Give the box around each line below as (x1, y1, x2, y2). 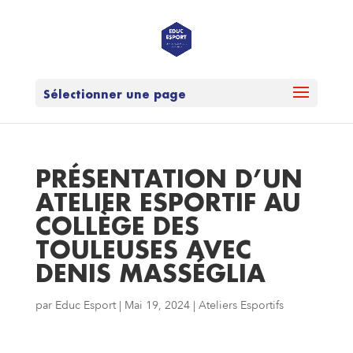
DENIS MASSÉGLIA (35, 258, 266, 288)
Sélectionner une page (43, 87, 186, 102)
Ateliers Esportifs (198, 298, 284, 313)
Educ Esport (54, 298, 116, 313)
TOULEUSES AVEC (35, 234, 251, 265)
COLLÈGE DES (35, 210, 199, 241)
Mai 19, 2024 (124, 298, 190, 313)
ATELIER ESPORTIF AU (35, 187, 301, 217)
